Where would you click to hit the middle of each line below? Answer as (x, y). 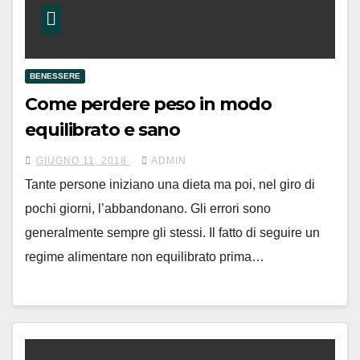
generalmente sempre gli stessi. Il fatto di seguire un (172, 232)
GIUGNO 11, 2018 (83, 160)
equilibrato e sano (103, 129)
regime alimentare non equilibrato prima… (145, 256)
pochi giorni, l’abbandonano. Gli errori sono (148, 208)
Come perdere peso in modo (148, 104)
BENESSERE (55, 76)
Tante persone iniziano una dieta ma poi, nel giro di (170, 184)
